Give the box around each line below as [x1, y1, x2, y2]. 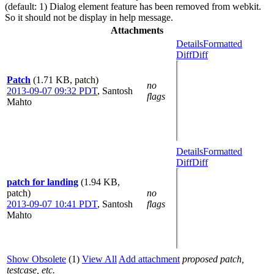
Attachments [111, 25, 163, 35]
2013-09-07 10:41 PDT [7, 199, 97, 209]
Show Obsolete [7, 254, 66, 264]
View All [82, 254, 117, 264]
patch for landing [7, 177, 78, 187]
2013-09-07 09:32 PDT [7, 86, 97, 96]
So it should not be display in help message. [5, 12, 173, 23]
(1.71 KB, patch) [33, 75, 98, 85]
